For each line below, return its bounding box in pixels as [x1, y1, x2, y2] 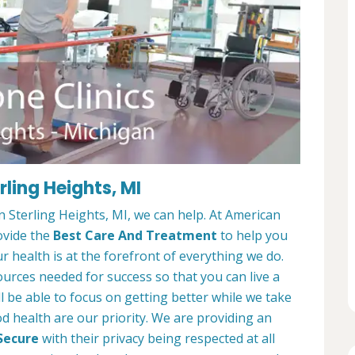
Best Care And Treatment [53, 227, 217, 245]
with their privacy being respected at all [39, 330, 275, 348]
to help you [217, 227, 288, 245]
